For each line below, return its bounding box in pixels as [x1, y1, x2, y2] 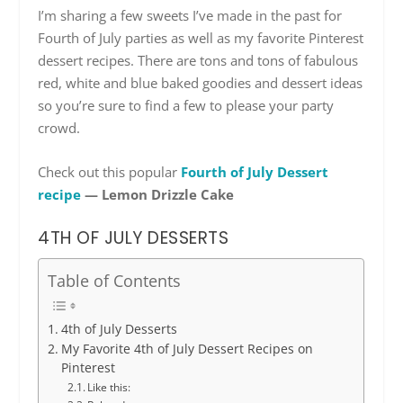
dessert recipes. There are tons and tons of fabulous [38, 51, 359, 70]
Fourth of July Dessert [181, 163, 329, 182]
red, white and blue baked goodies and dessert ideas [38, 74, 363, 93]
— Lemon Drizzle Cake [81, 185, 235, 204]
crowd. [38, 119, 81, 138]
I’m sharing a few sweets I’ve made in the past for [38, 6, 343, 25]
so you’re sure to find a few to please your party [38, 96, 335, 115]
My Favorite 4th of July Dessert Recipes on [61, 341, 314, 358]
